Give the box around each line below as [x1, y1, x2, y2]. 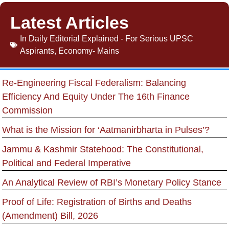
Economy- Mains [58, 46, 119, 55]
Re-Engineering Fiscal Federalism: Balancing [2, 77, 186, 88]
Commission [2, 105, 53, 116]
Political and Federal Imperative [2, 157, 131, 168]
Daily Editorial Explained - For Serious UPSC [29, 34, 193, 43]
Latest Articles [10, 12, 129, 32]
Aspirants [20, 46, 54, 55]
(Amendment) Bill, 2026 [2, 210, 98, 221]
